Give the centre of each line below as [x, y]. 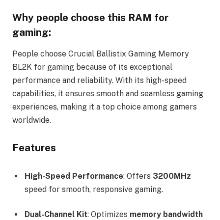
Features [34, 148]
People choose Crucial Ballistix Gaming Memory [101, 54]
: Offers [138, 176]
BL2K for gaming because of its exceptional [92, 67]
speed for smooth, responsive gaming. [94, 189]
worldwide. [32, 120]
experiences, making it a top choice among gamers [105, 107]
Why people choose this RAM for [90, 17]
